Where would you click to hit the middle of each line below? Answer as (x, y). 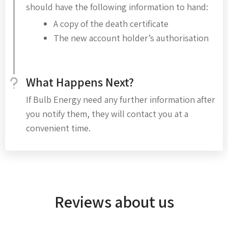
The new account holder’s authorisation (131, 38)
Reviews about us (114, 202)
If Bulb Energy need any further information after (121, 100)
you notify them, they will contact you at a (107, 114)
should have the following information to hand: (117, 7)
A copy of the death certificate (111, 24)
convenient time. (58, 128)
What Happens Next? (80, 82)
